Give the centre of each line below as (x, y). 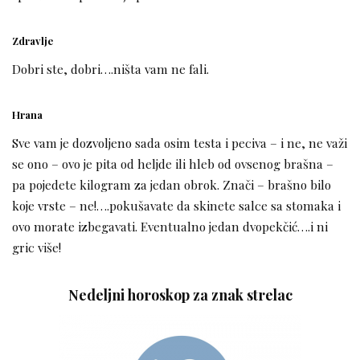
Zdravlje (33, 41)
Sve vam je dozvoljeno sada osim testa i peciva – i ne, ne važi (180, 142)
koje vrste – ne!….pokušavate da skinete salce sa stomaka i (176, 205)
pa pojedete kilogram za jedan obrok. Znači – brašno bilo (172, 184)
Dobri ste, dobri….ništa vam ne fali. (110, 69)
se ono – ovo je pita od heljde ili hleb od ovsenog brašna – (173, 163)
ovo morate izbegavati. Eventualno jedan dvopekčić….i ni (170, 226)
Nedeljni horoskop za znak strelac (180, 294)
